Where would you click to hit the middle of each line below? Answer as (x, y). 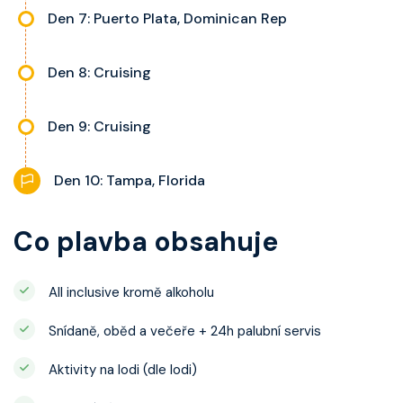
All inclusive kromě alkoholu (131, 292)
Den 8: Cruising (99, 72)
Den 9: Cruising (99, 126)
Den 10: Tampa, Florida (130, 180)
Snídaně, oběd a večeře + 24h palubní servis (185, 331)
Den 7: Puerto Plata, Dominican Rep (167, 18)
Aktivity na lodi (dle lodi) (123, 370)
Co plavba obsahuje (146, 242)
